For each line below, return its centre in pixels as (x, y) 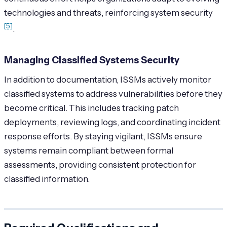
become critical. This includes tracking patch (91, 108)
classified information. (47, 179)
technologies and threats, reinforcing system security (108, 13)
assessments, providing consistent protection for (100, 164)
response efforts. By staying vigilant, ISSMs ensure (103, 136)
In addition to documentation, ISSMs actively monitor (108, 79)
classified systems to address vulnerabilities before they (113, 93)
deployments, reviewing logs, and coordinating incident (112, 122)
